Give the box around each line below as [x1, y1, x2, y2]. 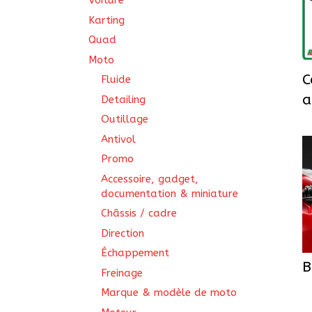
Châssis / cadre [101, 207, 177, 219]
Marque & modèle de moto [101, 286, 237, 299]
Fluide [101, 73, 131, 86]
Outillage [101, 113, 148, 125]
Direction [101, 226, 144, 240]
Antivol [101, 132, 136, 146]
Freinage [101, 266, 143, 279]
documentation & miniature [101, 187, 238, 200]
